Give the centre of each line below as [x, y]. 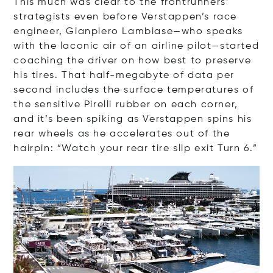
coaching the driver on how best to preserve [133, 61]
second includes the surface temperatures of [134, 90]
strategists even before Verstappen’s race [125, 17]
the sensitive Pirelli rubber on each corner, [126, 105]
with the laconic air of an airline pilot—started [136, 46]
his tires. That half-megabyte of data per [124, 75]
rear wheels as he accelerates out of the [122, 134]
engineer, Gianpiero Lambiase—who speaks [128, 31]
